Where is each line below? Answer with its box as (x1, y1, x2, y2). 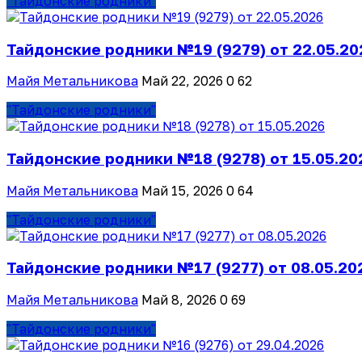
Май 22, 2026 (141, 73, 223, 90)
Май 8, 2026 (141, 292, 217, 309)
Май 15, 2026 (141, 182, 223, 199)
